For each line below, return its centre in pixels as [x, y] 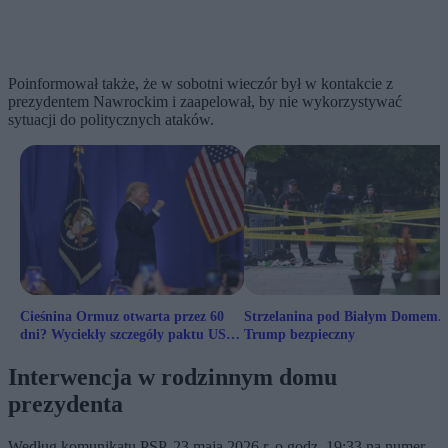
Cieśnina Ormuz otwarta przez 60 [122, 317]
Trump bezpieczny [299, 335]
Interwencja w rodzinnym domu [172, 377]
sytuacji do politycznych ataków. [115, 120]
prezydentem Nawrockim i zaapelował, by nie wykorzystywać [205, 102]
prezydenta [65, 404]
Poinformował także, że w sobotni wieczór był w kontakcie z [200, 84]
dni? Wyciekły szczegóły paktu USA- [130, 335]
